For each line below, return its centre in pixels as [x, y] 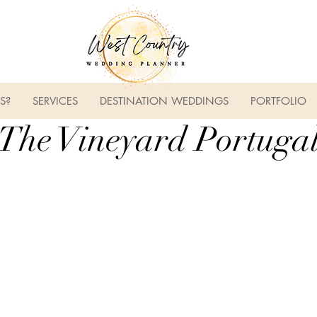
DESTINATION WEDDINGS [164, 101]
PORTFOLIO [278, 101]
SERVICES [55, 101]
